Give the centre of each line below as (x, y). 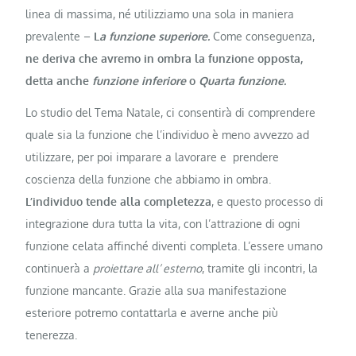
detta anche (59, 81)
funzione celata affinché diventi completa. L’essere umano (174, 246)
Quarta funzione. (241, 81)
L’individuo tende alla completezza (119, 201)
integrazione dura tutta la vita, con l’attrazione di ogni (163, 223)
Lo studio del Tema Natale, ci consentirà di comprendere (171, 112)
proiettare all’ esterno (148, 268)
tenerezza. (52, 335)
